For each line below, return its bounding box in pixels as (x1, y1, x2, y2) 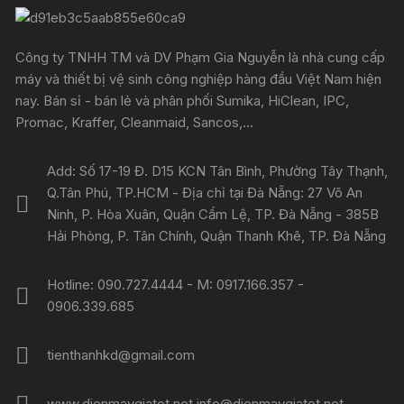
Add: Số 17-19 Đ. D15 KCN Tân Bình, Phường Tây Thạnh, (47, 161, 389, 179)
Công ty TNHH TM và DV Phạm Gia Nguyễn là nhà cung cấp (15, 48, 386, 66)
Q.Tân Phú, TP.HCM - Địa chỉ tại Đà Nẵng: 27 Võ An (47, 183, 363, 201)
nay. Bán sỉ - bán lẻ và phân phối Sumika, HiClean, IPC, (15, 91, 350, 109)
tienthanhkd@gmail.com (47, 345, 196, 363)
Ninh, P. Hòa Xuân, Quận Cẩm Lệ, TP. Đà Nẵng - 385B (47, 205, 380, 223)
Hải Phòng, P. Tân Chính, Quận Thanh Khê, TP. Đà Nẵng (47, 226, 387, 244)
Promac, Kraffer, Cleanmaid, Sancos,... (15, 113, 254, 131)
